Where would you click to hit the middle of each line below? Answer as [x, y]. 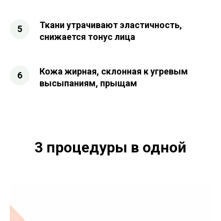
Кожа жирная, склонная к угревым [114, 71]
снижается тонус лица [87, 37]
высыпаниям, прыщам [88, 83]
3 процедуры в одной [110, 147]
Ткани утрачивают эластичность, [111, 25]
